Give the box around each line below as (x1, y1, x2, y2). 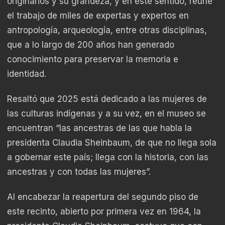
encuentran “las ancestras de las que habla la (7, 123, 192, 134)
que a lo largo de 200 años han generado (7, 39, 174, 50)
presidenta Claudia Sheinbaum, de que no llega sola (7, 138, 216, 148)
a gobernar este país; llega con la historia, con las (7, 152, 208, 163)
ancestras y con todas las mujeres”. (7, 167, 151, 177)
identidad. (7, 68, 46, 79)
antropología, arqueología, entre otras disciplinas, (7, 25, 207, 35)
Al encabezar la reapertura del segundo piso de (7, 192, 198, 202)
